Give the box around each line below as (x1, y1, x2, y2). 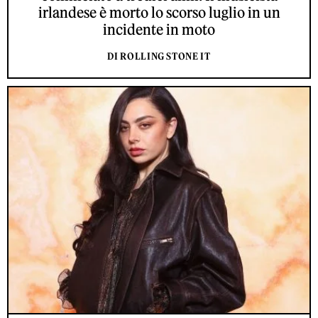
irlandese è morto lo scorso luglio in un (38, 3, 280, 21)
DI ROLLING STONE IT (107, 50, 211, 62)
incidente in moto (103, 20, 215, 38)
